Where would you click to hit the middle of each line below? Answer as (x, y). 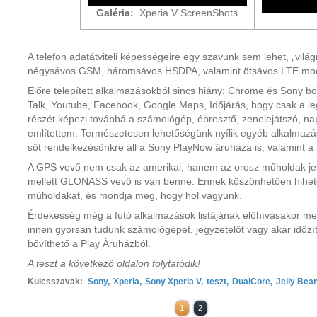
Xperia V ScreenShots (186, 13)
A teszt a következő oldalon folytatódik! (114, 263)
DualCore (251, 282)
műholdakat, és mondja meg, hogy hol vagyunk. (135, 195)
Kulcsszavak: (55, 282)
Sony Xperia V (173, 282)
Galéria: (115, 13)
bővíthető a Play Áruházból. (89, 243)
